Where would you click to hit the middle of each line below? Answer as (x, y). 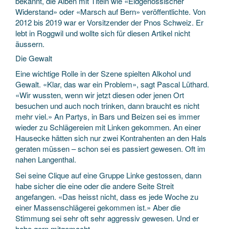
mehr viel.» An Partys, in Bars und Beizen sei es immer (108, 116)
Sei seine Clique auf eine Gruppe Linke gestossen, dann (108, 175)
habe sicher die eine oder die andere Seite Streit (95, 186)
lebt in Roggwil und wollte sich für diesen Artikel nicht (103, 33)
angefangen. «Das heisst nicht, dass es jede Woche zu (107, 197)
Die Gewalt (34, 58)
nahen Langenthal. (46, 159)
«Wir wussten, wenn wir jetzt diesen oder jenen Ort (100, 95)
